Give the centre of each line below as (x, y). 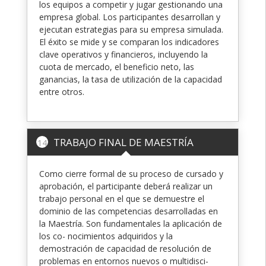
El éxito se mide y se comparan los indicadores (129, 42)
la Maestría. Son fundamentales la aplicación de (131, 223)
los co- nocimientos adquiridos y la (106, 236)
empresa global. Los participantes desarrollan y (130, 17)
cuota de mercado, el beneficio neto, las (117, 66)
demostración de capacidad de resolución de (125, 248)
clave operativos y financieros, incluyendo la (123, 54)
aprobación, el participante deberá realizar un (126, 186)
